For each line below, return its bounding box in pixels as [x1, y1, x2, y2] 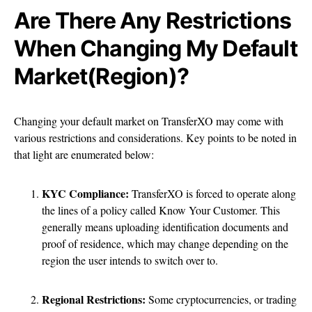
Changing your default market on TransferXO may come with [14, 114, 283, 129]
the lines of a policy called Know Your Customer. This [42, 203, 280, 218]
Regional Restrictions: [42, 291, 148, 308]
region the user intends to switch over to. [42, 253, 218, 268]
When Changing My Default [14, 35, 297, 63]
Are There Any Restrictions [14, 7, 292, 35]
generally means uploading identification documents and [42, 219, 288, 235]
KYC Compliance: [42, 185, 132, 202]
